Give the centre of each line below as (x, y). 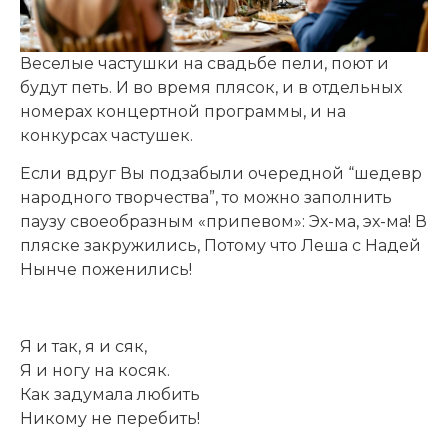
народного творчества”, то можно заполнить (206, 198)
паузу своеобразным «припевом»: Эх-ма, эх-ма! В (223, 222)
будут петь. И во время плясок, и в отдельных (211, 87)
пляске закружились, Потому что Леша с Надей (220, 246)
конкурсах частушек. (106, 135)
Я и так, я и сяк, (83, 347)
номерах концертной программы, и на (183, 111)
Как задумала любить (110, 395)
